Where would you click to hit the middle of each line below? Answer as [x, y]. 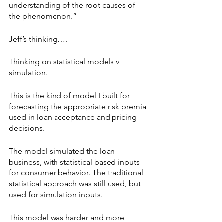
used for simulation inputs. [56, 194]
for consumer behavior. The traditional [77, 173]
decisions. [27, 128]
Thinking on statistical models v [65, 62]
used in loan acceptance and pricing [74, 117]
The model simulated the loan [63, 151]
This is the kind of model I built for [70, 95]
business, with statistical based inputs [75, 162]
